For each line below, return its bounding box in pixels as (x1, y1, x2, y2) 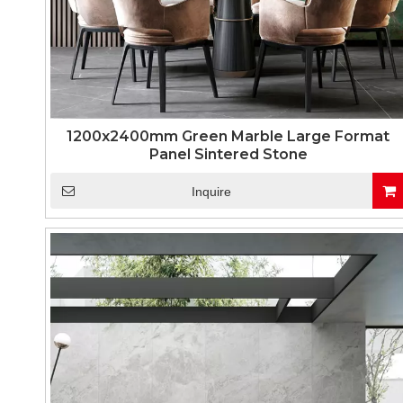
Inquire (191, 184, 231, 199)
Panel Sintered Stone (148, 146, 308, 163)
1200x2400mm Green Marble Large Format (67, 128, 390, 145)
